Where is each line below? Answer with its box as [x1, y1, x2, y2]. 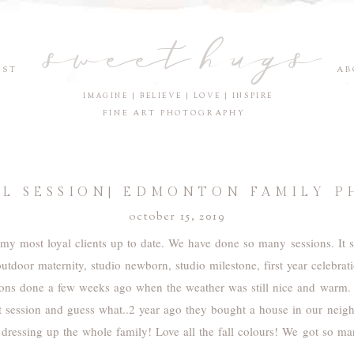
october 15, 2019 [129, 209, 225, 225]
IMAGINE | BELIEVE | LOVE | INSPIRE [83, 91, 273, 101]
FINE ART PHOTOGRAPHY [103, 108, 246, 120]
